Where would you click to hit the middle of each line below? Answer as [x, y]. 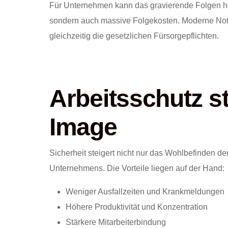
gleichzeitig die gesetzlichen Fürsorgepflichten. [134, 36]
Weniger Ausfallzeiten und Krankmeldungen [145, 192]
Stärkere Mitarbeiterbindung [116, 222]
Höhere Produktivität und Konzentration [137, 207]
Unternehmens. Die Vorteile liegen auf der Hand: [137, 168]
